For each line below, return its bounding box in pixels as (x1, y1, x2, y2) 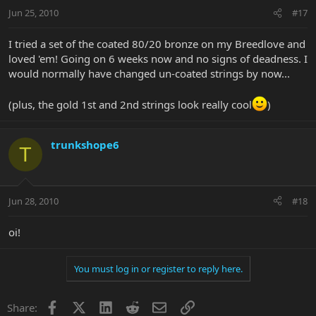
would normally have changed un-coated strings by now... (8, 66, 290, 81)
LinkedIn (111, 298, 154, 313)
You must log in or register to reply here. (73, 262, 243, 275)
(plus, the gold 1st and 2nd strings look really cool (8, 97, 252, 112)
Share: (7, 300, 37, 315)
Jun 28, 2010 (8, 194, 59, 207)
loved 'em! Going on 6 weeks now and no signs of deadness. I (8, 51, 308, 66)
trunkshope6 (51, 138, 119, 152)
